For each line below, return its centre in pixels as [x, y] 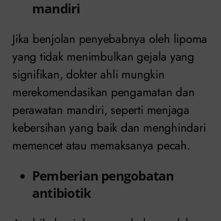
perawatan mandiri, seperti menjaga [101, 110]
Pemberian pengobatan [103, 176]
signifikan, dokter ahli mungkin [89, 74]
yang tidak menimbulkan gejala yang [103, 57]
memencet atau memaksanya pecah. [101, 146]
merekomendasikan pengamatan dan [104, 92]
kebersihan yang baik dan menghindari [109, 128]
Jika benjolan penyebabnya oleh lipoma [110, 39]
